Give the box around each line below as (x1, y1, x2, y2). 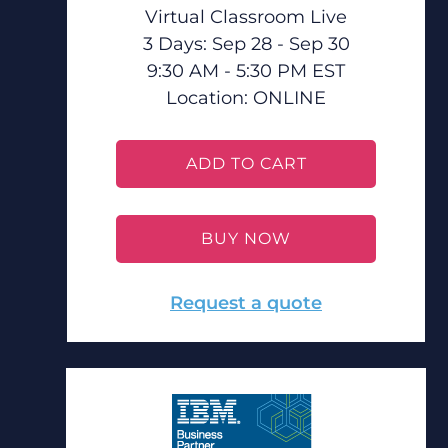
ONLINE (253, 87, 326, 109)
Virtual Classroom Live (145, 6, 347, 28)
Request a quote (170, 292, 322, 314)
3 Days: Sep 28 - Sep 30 (142, 33, 350, 55)
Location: (166, 87, 253, 109)
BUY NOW (201, 229, 291, 248)
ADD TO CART (185, 154, 307, 173)
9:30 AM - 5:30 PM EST (147, 60, 345, 82)
